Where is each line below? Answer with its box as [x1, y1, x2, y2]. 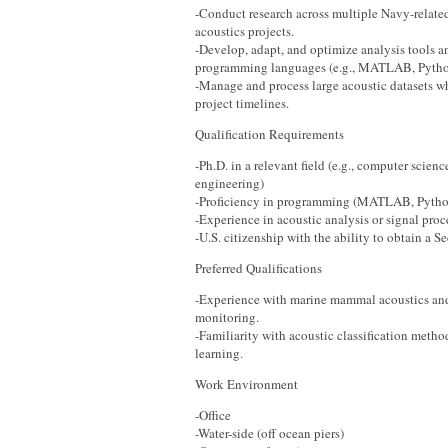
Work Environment [195, 375, 298, 393]
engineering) [195, 174, 264, 192]
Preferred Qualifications [195, 259, 322, 277]
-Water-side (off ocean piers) [195, 424, 344, 442]
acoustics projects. [195, 22, 294, 40]
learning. [195, 344, 243, 362]
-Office [195, 406, 231, 424]
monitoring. [195, 308, 259, 326]
